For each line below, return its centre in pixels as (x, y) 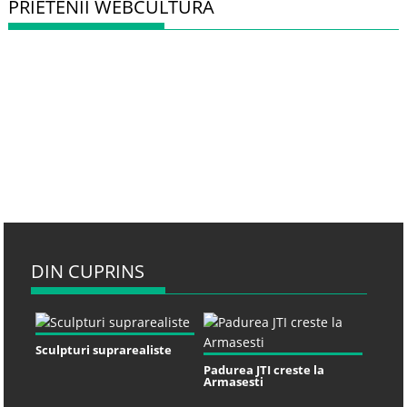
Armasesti (233, 381)
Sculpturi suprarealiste (104, 349)
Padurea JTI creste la (264, 369)
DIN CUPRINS (88, 271)
